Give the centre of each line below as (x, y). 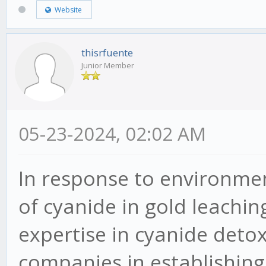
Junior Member (108, 65)
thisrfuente (107, 53)
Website (66, 10)
